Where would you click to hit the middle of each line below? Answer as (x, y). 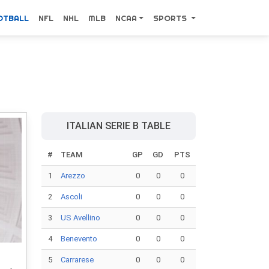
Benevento (79, 239)
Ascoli (71, 197)
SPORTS (171, 18)
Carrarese (77, 260)
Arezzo (73, 176)
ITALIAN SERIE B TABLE (119, 126)
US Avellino (80, 218)
